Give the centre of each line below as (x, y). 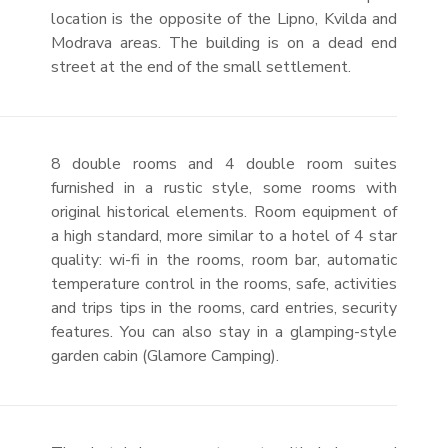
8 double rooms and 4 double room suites (224, 164)
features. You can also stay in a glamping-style (224, 332)
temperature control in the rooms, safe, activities (224, 284)
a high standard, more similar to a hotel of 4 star (224, 236)
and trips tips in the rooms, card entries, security (224, 308)
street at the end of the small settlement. (200, 67)
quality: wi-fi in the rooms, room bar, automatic (224, 260)
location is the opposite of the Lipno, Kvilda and (224, 19)
